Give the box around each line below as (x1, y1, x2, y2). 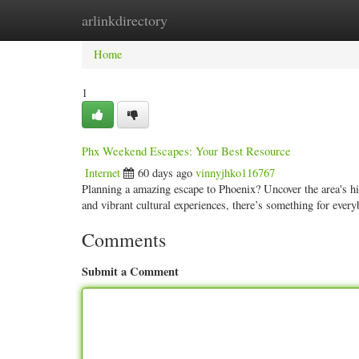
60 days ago (138, 165, 192, 180)
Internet (85, 165, 120, 180)
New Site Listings (158, 12, 242, 27)
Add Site (266, 12, 307, 27)
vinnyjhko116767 (196, 165, 275, 180)
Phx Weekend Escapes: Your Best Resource (82, 143, 291, 159)
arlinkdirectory (82, 10, 167, 30)
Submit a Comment (82, 263, 179, 280)
